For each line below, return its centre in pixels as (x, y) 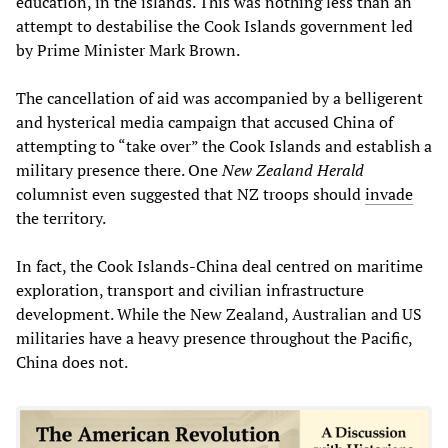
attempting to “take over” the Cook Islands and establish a (224, 145)
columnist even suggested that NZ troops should (190, 193)
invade (389, 193)
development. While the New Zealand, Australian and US (219, 313)
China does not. (72, 361)
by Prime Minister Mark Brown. (128, 49)
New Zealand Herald (293, 169)
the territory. (62, 217)
